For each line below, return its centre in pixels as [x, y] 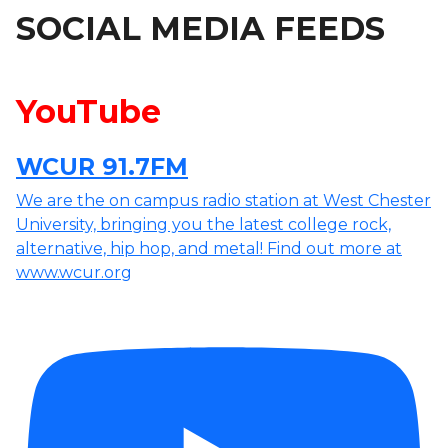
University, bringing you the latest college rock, [203, 224]
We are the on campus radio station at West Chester [223, 200]
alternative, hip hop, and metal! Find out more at [209, 248]
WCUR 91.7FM [102, 166]
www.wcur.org [74, 272]
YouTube [88, 112]
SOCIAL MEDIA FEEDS [200, 28]
